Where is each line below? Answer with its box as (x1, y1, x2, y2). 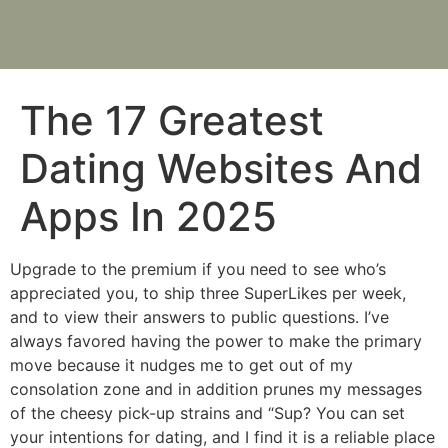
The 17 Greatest (20, 96, 324, 145)
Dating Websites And (20, 144, 422, 193)
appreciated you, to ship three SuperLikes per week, (10, 283, 406, 303)
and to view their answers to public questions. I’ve (10, 307, 389, 327)
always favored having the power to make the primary (10, 331, 422, 351)
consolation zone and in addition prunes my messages (10, 379, 422, 399)
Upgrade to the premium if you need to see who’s (10, 259, 386, 279)
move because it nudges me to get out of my (10, 355, 353, 375)
